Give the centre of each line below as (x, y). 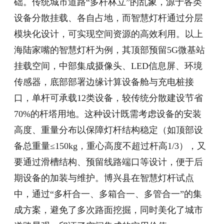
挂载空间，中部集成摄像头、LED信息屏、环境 (108, 66)
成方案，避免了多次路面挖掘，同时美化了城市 (109, 210)
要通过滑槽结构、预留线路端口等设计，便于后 (109, 162)
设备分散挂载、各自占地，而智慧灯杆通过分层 (109, 18)
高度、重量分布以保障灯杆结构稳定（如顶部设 (109, 130)
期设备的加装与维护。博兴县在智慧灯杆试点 (104, 178)
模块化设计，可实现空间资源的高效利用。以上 (109, 34)
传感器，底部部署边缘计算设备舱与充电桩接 (104, 82)
